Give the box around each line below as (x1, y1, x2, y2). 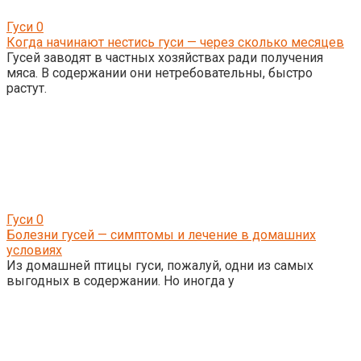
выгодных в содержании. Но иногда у (6, 273, 234, 288)
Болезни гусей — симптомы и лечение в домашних (6, 227, 316, 243)
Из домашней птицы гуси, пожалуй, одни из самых (6, 258, 313, 273)
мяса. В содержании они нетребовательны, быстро (6, 65, 313, 81)
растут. (6, 81, 47, 96)
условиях (6, 243, 62, 258)
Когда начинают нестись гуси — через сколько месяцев (6, 35, 344, 50)
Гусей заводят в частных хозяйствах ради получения (6, 50, 323, 65)
